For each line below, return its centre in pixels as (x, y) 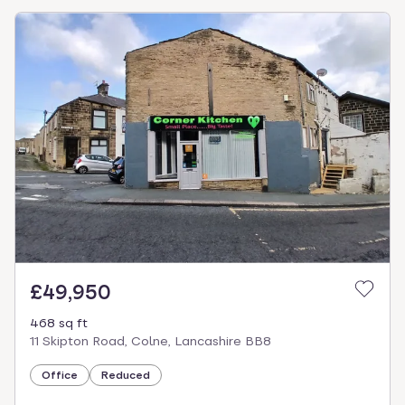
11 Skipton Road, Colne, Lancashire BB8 (151, 340)
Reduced (126, 375)
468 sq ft (59, 322)
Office (60, 375)
